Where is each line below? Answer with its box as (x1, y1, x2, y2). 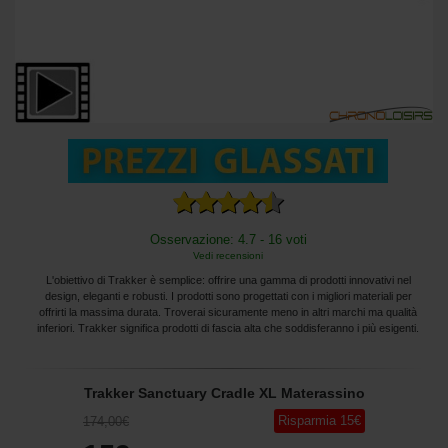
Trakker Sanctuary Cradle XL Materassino (83, 384, 365, 401)
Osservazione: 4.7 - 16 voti (149, 231, 307, 247)
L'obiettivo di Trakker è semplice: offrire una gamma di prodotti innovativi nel (45, 273, 411, 286)
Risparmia (278, 412, 336, 428)
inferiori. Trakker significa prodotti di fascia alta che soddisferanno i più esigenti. (37, 321, 419, 334)
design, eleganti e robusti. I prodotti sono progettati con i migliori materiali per (44, 289, 412, 302)
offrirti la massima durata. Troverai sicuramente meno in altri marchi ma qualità (39, 305, 417, 318)
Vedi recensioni (193, 249, 263, 261)
